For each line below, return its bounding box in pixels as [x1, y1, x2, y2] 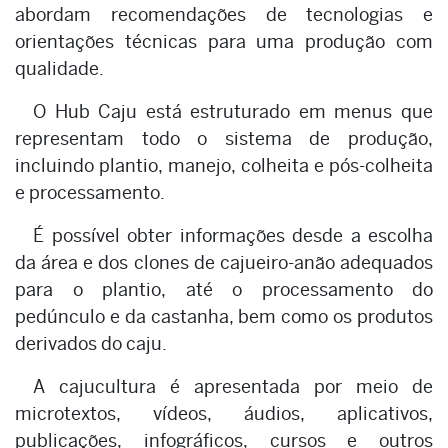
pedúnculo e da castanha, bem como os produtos [15, 305, 433, 327]
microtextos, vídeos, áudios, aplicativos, [15, 402, 433, 424]
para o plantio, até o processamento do [15, 278, 433, 300]
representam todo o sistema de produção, [15, 127, 433, 149]
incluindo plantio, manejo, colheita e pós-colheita [15, 154, 433, 176]
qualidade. [15, 57, 104, 79]
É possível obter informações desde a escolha [33, 224, 433, 246]
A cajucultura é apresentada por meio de [33, 375, 433, 397]
